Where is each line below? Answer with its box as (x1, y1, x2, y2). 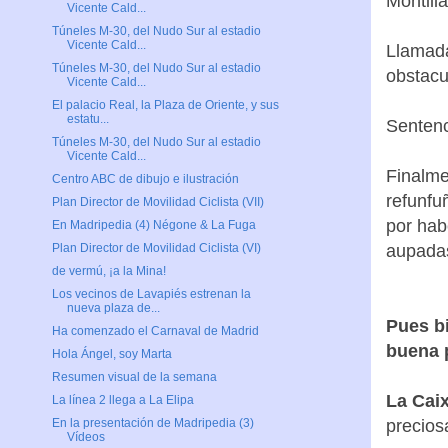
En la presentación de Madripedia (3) (51, 416, 254, 431)
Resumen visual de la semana (51, 370, 217, 385)
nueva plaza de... (66, 301, 160, 316)
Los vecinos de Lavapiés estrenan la (51, 287, 251, 302)
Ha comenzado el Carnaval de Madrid (51, 324, 259, 339)
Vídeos (66, 430, 105, 445)
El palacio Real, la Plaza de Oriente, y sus (51, 98, 279, 113)
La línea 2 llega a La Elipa (51, 393, 194, 408)
